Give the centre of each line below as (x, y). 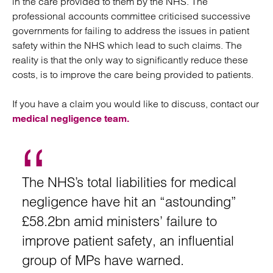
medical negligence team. (72, 119)
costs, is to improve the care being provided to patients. (134, 74)
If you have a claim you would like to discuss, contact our (136, 104)
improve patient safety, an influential (128, 241)
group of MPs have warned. (103, 260)
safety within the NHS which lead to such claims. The (127, 45)
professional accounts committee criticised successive (131, 16)
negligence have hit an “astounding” (129, 202)
